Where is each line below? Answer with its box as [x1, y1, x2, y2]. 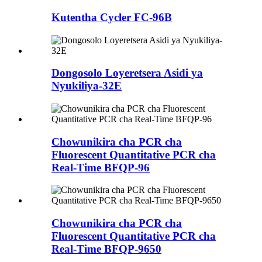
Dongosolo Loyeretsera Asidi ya [51, 67, 203, 80]
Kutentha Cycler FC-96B [51, 11, 172, 23]
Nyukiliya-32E [51, 80, 122, 92]
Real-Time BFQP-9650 [51, 243, 161, 256]
